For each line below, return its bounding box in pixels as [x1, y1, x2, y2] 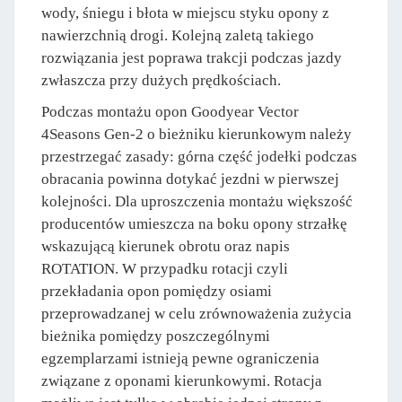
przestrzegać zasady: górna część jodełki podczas [41, 147, 357, 165]
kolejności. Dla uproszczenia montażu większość [41, 192, 353, 210]
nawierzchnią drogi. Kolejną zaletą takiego [41, 26, 314, 44]
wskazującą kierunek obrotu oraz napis [41, 237, 290, 255]
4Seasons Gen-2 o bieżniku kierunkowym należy [41, 125, 352, 143]
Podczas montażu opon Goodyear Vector [41, 102, 299, 120]
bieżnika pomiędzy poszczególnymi [41, 327, 270, 345]
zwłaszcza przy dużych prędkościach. [41, 71, 281, 89]
